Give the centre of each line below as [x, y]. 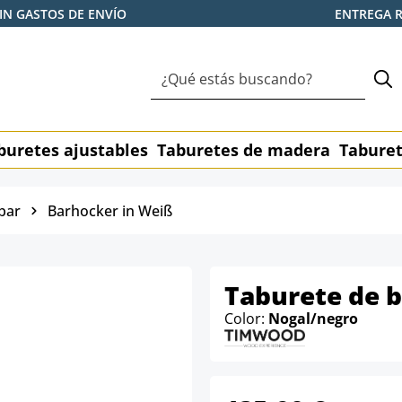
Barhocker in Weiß [110, 210]
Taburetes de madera [244, 150]
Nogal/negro [313, 319]
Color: [246, 319]
